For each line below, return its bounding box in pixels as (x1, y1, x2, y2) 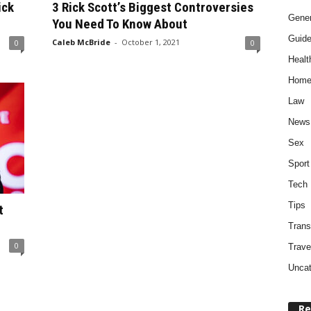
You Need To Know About (51, 16, 187, 32)
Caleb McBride (51, 37, 110, 47)
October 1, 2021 (121, 37, 180, 47)
